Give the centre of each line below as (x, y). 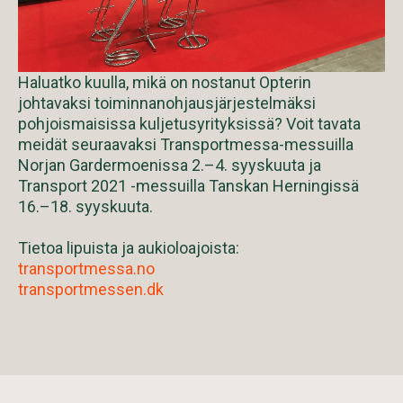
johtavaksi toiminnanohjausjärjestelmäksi (167, 103)
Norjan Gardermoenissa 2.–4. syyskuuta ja (170, 165)
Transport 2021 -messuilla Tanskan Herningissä (188, 185)
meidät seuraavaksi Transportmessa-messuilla (186, 144)
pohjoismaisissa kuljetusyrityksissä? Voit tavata (189, 123)
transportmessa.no (86, 268)
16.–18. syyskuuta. (85, 206)
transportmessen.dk (91, 289)
